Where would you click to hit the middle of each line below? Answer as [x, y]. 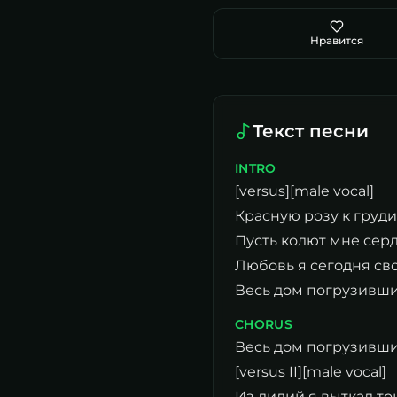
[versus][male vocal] [304, 191]
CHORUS [264, 324]
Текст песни [311, 131]
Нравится [337, 40]
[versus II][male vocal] [311, 372]
